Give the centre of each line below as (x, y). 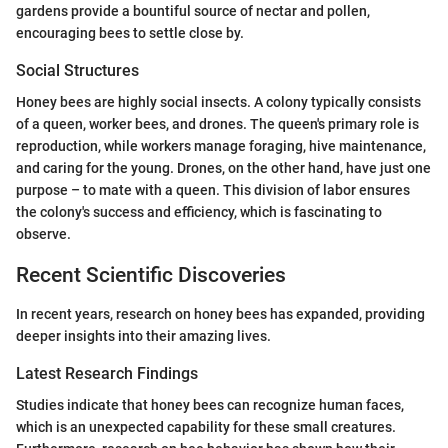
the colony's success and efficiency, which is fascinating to (199, 212)
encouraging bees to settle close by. (130, 33)
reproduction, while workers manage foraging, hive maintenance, (221, 146)
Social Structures (77, 71)
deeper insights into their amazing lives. (143, 335)
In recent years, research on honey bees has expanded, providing (220, 313)
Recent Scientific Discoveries (151, 275)
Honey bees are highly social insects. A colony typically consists (218, 102)
